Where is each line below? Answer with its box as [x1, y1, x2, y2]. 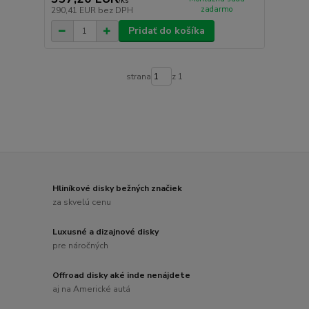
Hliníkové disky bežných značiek [52, 183, 183, 195]
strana [126, 70, 151, 82]
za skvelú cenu [52, 196, 112, 208]
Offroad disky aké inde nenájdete [52, 269, 191, 281]
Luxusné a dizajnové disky [52, 226, 159, 237]
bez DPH [97, 5, 133, 17]
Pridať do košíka [128, 24, 205, 38]
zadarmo [201, 3, 233, 14]
